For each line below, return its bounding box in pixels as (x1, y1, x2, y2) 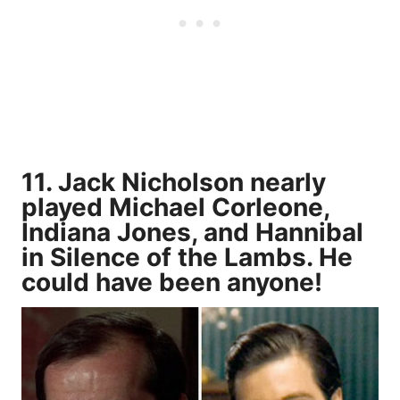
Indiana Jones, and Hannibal (21, 217, 363, 248)
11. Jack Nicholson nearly (21, 167, 326, 198)
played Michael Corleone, (21, 192, 329, 223)
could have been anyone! (21, 267, 322, 298)
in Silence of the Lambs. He (21, 242, 353, 273)
